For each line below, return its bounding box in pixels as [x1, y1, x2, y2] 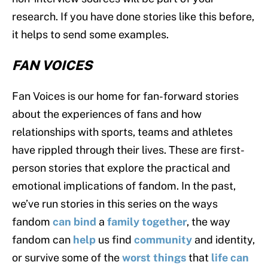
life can [211, 251, 249, 264]
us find [96, 233, 134, 246]
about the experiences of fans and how [12, 108, 202, 121]
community [134, 233, 192, 246]
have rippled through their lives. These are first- [12, 144, 245, 157]
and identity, [194, 233, 255, 246]
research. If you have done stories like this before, [12, 10, 254, 23]
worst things [122, 251, 186, 264]
